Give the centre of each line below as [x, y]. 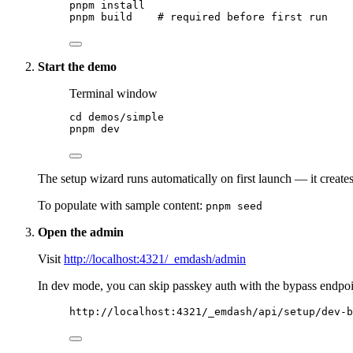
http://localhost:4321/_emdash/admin [155, 259]
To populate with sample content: [122, 206]
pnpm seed [234, 206]
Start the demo [77, 67]
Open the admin [81, 232]
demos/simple [126, 117]
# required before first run [243, 17]
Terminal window [113, 94]
